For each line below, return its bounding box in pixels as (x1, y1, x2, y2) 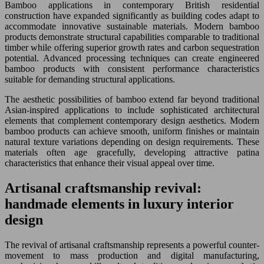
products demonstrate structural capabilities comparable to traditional (5, 32, 259, 42)
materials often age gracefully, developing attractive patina (5, 147, 259, 158)
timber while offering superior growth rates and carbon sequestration (5, 42, 259, 53)
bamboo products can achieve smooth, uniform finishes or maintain (5, 126, 259, 137)
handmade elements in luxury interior (5, 196, 234, 212)
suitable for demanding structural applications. (5, 74, 175, 85)
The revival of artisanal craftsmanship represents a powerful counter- (5, 240, 259, 250)
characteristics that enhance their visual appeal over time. (5, 158, 214, 169)
